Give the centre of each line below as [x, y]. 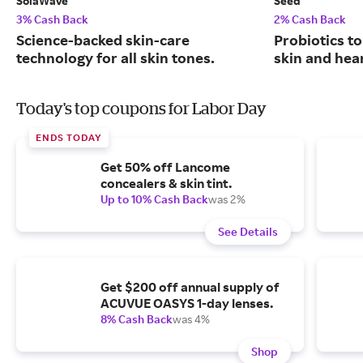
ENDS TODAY [69, 138]
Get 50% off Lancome [165, 167]
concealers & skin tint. [166, 184]
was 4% [191, 319]
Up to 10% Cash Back [154, 199]
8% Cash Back [137, 319]
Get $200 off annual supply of [190, 287]
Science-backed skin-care [103, 40]
